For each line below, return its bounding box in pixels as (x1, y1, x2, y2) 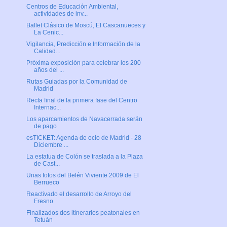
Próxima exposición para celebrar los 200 (26, 59, 141, 67)
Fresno (33, 198, 53, 205)
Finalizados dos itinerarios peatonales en (26, 209, 140, 217)
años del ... (33, 66, 64, 74)
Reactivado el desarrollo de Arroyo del (26, 191, 132, 198)
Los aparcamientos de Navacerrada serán (26, 116, 142, 123)
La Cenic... (33, 29, 63, 36)
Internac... (33, 104, 61, 111)
